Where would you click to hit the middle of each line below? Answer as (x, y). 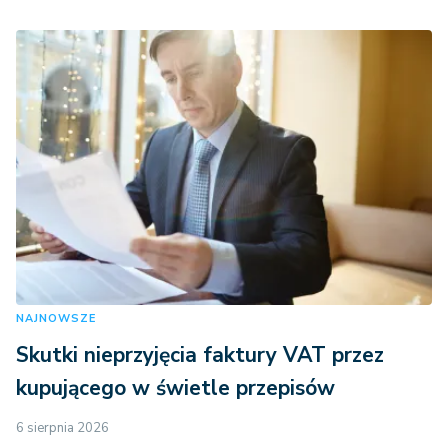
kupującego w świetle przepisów (175, 387)
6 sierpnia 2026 (62, 427)
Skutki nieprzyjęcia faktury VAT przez (200, 354)
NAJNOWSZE (56, 318)
